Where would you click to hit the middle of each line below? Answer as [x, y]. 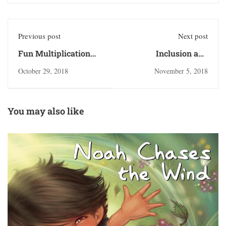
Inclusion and [182, 53]
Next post [193, 36]
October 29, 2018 [43, 71]
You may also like [46, 111]
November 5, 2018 [181, 71]
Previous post [39, 36]
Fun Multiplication [54, 53]
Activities [37, 64]
